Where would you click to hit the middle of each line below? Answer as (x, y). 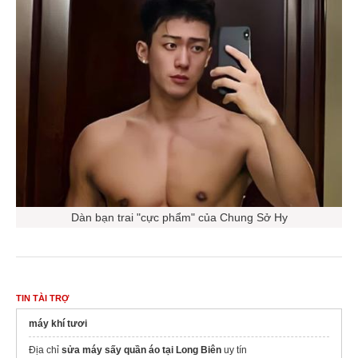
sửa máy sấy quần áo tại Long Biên (141, 347)
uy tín (234, 347)
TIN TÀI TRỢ (42, 295)
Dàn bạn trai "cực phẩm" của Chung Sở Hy (179, 215)
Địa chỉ (45, 347)
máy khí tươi (58, 321)
